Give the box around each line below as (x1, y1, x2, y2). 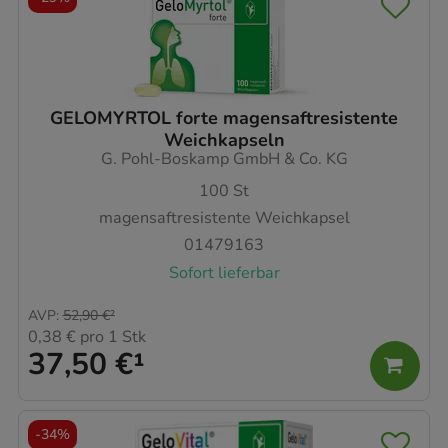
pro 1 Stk (76, 326, 146, 349)
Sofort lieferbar (168, 261, 280, 284)
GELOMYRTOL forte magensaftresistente (50, 105, 398, 130)
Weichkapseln (163, 127, 285, 152)
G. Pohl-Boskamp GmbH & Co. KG (100, 147, 348, 170)
